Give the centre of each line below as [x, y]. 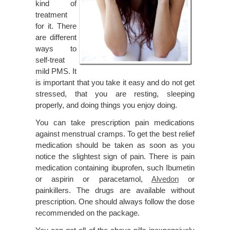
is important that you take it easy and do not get [115, 83]
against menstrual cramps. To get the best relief [115, 134]
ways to [56, 49]
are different [56, 37]
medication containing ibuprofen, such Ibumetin [115, 168]
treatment [51, 15]
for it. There [56, 26]
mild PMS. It [56, 71]
